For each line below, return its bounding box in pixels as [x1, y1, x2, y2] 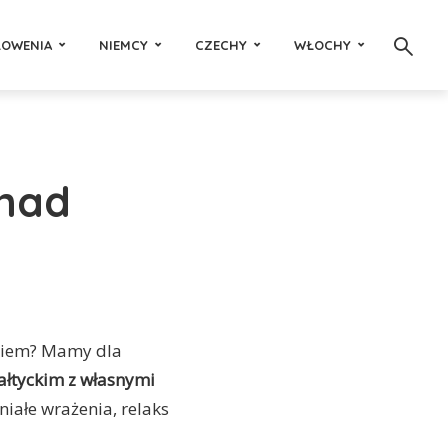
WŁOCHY [294, 36, 351, 53]
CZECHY [195, 36, 247, 53]
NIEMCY [99, 36, 148, 53]
